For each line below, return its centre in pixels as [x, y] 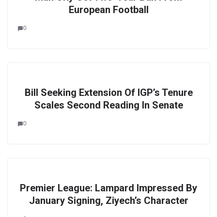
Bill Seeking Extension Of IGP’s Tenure [108, 93]
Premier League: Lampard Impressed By [108, 188]
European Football [108, 10]
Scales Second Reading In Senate [108, 105]
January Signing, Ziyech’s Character [108, 201]
